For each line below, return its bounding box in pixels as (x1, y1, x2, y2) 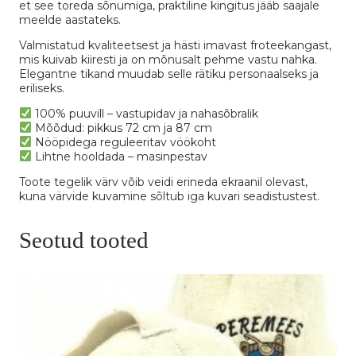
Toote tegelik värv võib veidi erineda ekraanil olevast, (19, 174, 308, 189)
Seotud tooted (19, 226, 149, 253)
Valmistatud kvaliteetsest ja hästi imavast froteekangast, (19, 37, 331, 52)
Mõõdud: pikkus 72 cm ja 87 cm (31, 120, 212, 135)
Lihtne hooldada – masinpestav (31, 149, 207, 164)
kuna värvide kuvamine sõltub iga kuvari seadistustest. (19, 188, 319, 203)
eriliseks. (19, 80, 64, 95)
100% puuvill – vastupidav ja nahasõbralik (31, 106, 258, 121)
